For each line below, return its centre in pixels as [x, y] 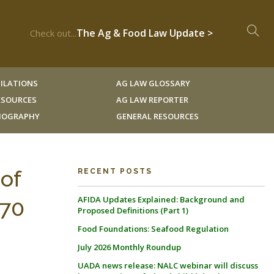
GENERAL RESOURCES [157, 116]
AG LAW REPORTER [152, 100]
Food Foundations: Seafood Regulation [153, 229]
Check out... [53, 33]
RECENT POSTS [115, 171]
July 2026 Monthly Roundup [129, 247]
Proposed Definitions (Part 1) [133, 210]
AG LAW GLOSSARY [153, 83]
